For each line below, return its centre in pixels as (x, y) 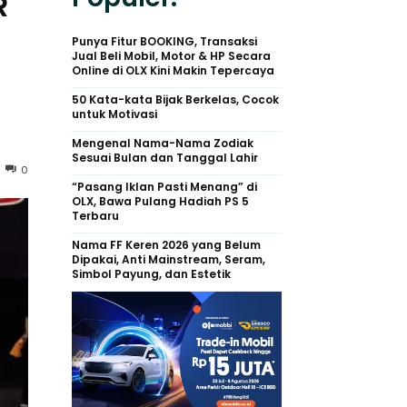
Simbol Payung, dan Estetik (151, 273)
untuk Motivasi (114, 114)
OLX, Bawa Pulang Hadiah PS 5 (160, 201)
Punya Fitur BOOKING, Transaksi (164, 41)
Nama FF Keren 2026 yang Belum (166, 244)
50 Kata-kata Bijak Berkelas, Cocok (175, 99)
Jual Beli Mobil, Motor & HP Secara (171, 55)
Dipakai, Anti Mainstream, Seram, (169, 259)
